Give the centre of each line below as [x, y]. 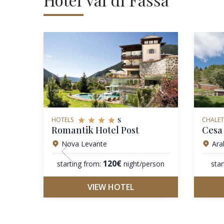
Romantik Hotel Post [95, 130]
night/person [144, 163]
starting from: [79, 163]
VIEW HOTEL [110, 187]
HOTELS [62, 119]
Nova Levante [84, 143]
